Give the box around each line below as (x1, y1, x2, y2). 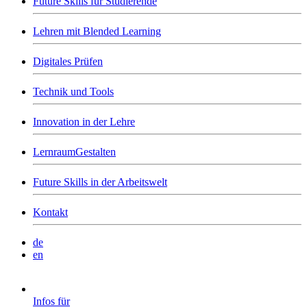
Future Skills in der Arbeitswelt (33, 176, 167, 188)
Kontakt (33, 206, 68, 218)
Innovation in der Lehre (33, 116, 135, 127)
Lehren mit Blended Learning (33, 25, 161, 37)
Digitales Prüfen (33, 56, 103, 67)
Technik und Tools (33, 86, 114, 97)
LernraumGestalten (33, 146, 116, 158)
